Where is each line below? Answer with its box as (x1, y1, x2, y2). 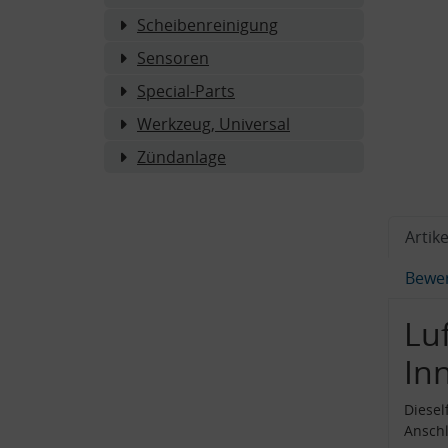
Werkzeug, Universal (137, 112, 290, 135)
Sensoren (137, 46, 209, 69)
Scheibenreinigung (137, 13, 278, 36)
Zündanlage (137, 145, 226, 168)
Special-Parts (137, 79, 235, 102)
